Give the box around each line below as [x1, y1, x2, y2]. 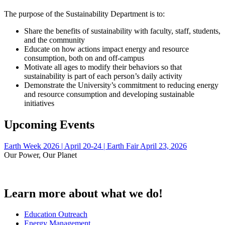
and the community [24, 35, 85, 44]
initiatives [24, 98, 54, 107]
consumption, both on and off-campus [24, 53, 144, 62]
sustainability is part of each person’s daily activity [24, 71, 182, 80]
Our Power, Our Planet [4, 150, 77, 159]
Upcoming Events [4, 118, 94, 131]
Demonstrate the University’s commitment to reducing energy [24, 80, 218, 89]
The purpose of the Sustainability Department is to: [4, 9, 165, 18]
